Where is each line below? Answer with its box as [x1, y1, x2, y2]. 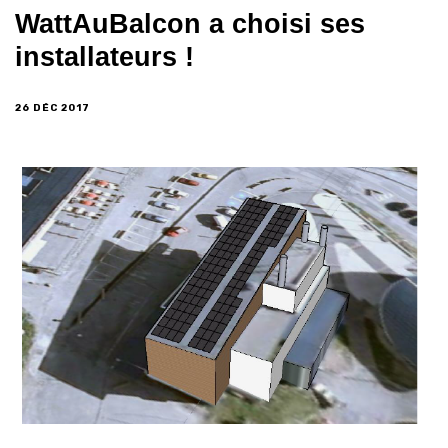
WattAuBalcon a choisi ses [15, 9, 365, 39]
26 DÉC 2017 [15, 102, 90, 114]
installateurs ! [15, 42, 194, 72]
